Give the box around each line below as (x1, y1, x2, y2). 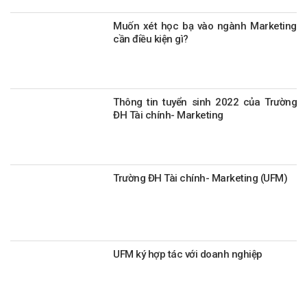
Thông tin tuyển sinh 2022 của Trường (113, 96, 297, 109)
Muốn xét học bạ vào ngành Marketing (113, 20, 297, 33)
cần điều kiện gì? (113, 33, 188, 46)
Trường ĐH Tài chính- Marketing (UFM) (113, 172, 287, 185)
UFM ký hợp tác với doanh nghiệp (113, 248, 262, 261)
